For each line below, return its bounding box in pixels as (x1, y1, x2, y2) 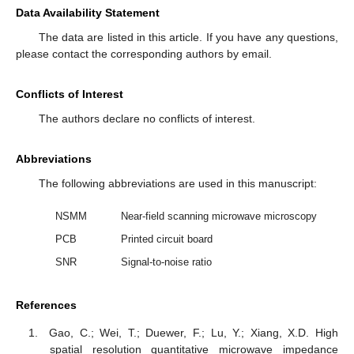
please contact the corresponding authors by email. (16, 47, 272, 61)
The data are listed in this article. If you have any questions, (38, 31, 338, 44)
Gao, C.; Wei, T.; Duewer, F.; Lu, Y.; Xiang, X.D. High (49, 326, 338, 339)
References (16, 299, 77, 312)
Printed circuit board (120, 233, 213, 246)
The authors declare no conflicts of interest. (38, 112, 255, 126)
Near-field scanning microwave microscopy (120, 210, 317, 223)
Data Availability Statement (16, 6, 160, 20)
